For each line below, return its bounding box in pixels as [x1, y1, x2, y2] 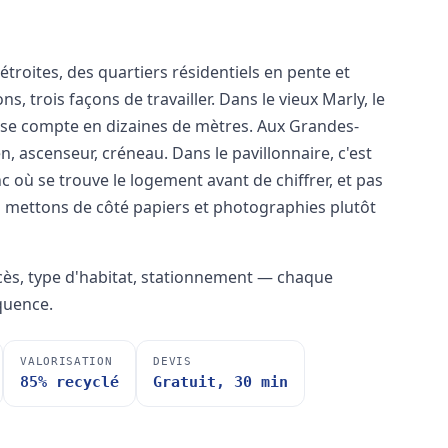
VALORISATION [20, 355, 113, 369]
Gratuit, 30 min [153, 373, 289, 392]
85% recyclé [20, 373, 120, 392]
